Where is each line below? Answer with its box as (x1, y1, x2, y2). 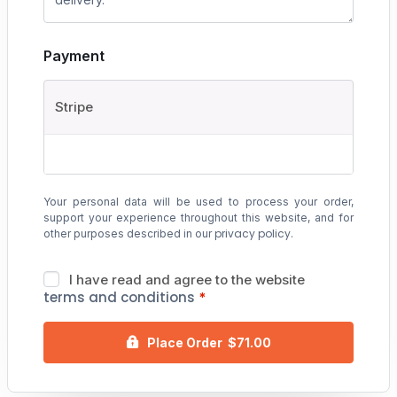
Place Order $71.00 (147, 334, 271, 350)
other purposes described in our (43, 227, 214, 241)
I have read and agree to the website (69, 271, 305, 289)
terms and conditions (43, 288, 195, 307)
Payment (43, 47, 105, 66)
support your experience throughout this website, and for (43, 211, 354, 225)
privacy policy (214, 226, 291, 242)
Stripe (55, 98, 93, 116)
